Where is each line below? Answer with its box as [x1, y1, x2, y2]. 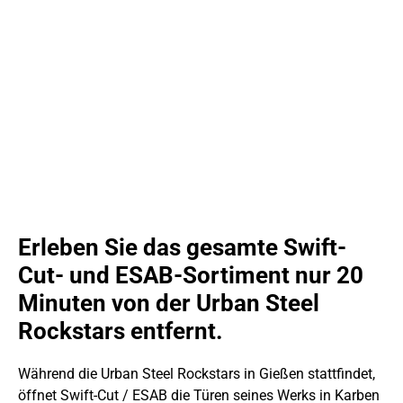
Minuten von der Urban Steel [18, 290, 319, 318]
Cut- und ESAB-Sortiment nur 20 [18, 262, 363, 290]
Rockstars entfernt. [18, 318, 223, 345]
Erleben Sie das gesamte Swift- [18, 234, 346, 262]
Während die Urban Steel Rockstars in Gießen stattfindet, [18, 365, 375, 383]
